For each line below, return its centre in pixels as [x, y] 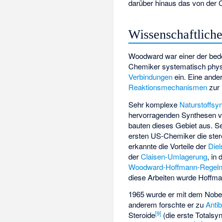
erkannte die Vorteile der [168, 146]
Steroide [142, 215]
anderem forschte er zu [167, 205]
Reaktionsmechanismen [168, 87]
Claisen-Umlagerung [174, 156]
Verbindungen [151, 77]
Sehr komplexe [154, 104]
